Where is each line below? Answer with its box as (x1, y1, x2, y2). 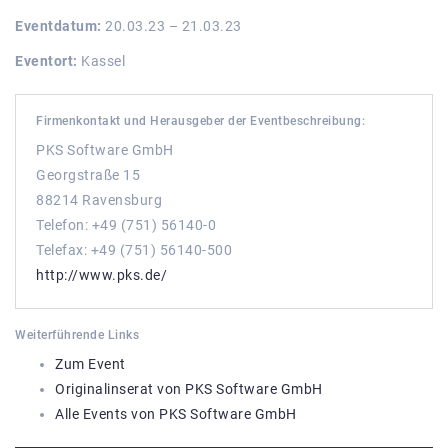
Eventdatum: (15, 17, 102, 34)
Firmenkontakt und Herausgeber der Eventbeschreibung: (36, 113, 365, 128)
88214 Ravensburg (36, 191, 162, 208)
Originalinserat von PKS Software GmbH (55, 380, 323, 397)
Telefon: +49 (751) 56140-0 (36, 216, 216, 233)
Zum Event (55, 355, 126, 372)
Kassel (77, 52, 125, 69)
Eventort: (15, 52, 78, 69)
